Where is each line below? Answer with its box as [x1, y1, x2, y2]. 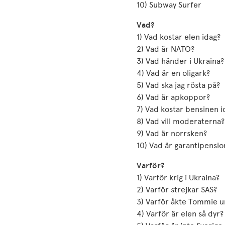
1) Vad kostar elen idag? [137, 32, 220, 42]
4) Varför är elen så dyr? [137, 209, 223, 218]
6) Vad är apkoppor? [137, 92, 210, 102]
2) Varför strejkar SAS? [137, 185, 217, 194]
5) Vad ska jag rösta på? [137, 80, 220, 90]
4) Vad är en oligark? [137, 68, 210, 78]
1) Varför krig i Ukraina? [137, 173, 219, 182]
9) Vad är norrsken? [137, 129, 207, 138]
